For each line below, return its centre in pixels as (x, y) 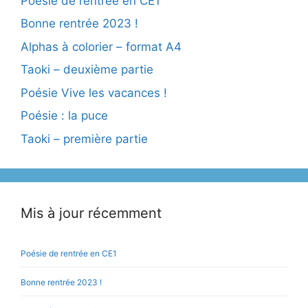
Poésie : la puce (64, 116)
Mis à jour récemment (91, 213)
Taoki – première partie (84, 139)
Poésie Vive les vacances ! (94, 92)
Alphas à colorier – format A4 (101, 46)
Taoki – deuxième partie (87, 70)
